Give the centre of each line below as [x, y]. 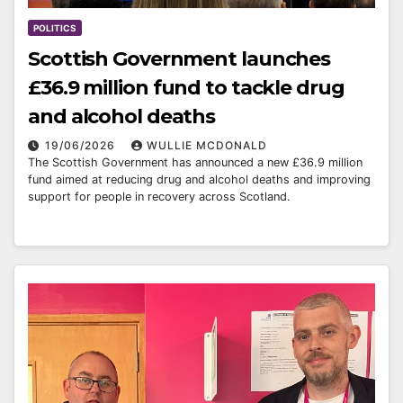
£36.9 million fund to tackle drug [186, 87]
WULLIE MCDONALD [207, 145]
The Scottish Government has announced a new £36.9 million [195, 162]
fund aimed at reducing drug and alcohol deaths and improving [199, 179]
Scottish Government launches [179, 58]
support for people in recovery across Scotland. [159, 196]
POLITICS [55, 27]
